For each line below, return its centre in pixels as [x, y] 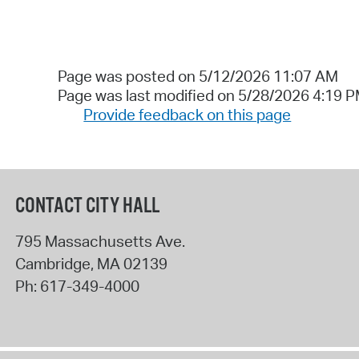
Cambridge [52, 264]
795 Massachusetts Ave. [100, 242]
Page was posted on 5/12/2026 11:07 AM [198, 76]
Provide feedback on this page [188, 114]
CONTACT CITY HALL [87, 207]
